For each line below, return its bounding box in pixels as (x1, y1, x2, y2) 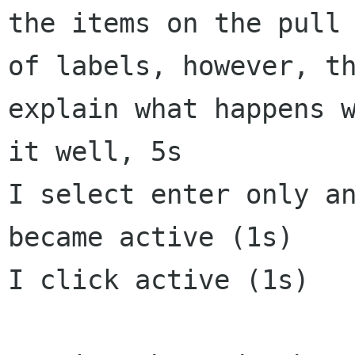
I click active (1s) (8, 264, 309, 296)
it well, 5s (8, 136, 182, 168)
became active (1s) (8, 221, 293, 254)
